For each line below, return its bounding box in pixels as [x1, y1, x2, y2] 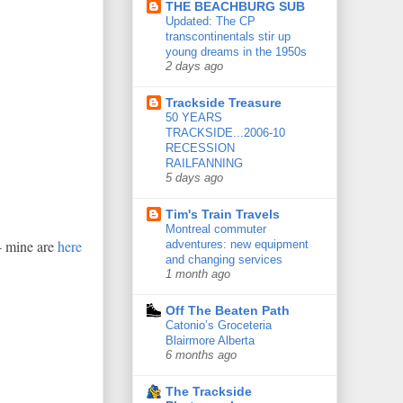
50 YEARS [166, 111, 222, 125]
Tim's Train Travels [166, 207, 280, 222]
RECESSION [166, 141, 235, 156]
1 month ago [166, 268, 230, 282]
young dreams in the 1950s [166, 45, 307, 59]
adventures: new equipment [166, 237, 309, 252]
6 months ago [166, 349, 237, 363]
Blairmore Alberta [166, 334, 255, 348]
